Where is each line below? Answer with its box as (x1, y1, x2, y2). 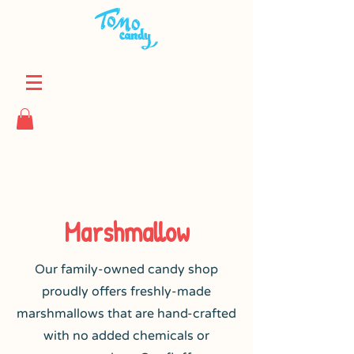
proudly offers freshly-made (42, 284, 211, 299)
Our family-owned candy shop (35, 262, 218, 277)
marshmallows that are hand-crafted (17, 306, 236, 322)
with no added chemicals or (43, 328, 209, 344)
